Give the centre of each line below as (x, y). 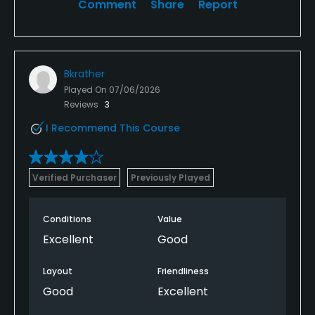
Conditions (67, 219)
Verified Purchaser (75, 177)
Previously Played (171, 177)
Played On (86, 89)
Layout (58, 271)
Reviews (82, 104)
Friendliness (183, 271)
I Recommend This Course (113, 128)
